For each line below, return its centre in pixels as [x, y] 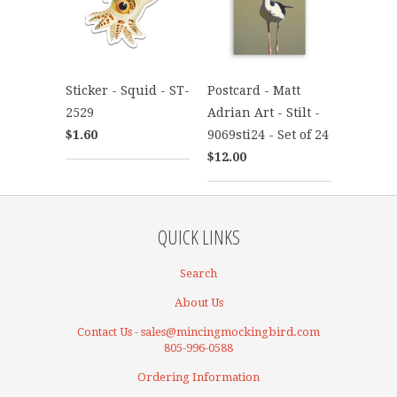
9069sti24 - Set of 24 [268, 134]
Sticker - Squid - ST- [128, 90]
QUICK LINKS [198, 236]
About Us [198, 302]
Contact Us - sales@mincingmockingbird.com [198, 331]
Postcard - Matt [254, 90]
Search [198, 273]
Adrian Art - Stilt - [264, 112]
